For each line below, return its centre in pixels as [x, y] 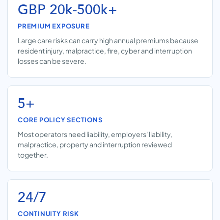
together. [33, 155]
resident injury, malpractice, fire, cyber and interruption [105, 51]
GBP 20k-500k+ [68, 10]
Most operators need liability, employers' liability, [95, 134]
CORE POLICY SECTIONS [60, 120]
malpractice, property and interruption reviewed [95, 144]
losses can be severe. [52, 61]
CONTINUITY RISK [48, 214]
